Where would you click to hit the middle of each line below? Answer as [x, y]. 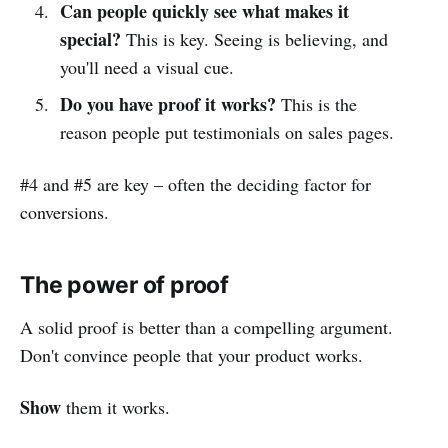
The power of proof [124, 284]
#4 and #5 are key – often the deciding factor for [195, 183]
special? [92, 38]
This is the [318, 103]
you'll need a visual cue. [146, 66]
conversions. [64, 211]
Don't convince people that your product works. [191, 354]
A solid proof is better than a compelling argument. [206, 326]
